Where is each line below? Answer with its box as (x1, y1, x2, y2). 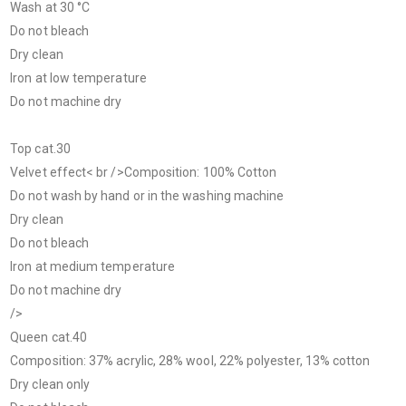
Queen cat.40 (10, 330, 88, 345)
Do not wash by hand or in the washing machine (10, 188, 285, 204)
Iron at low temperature (10, 71, 147, 86)
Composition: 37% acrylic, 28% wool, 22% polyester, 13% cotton (10, 353, 371, 369)
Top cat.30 (10, 141, 71, 157)
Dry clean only (10, 377, 91, 392)
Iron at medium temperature (10, 259, 176, 275)
